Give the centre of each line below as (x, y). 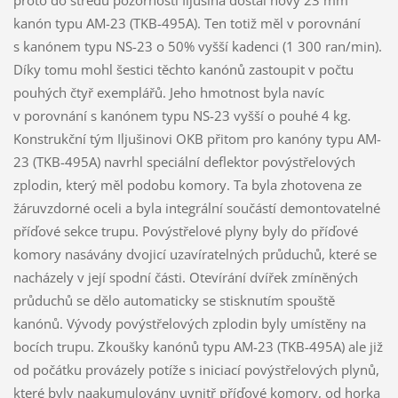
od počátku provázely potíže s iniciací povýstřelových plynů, (196, 369)
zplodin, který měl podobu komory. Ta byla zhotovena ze (187, 184)
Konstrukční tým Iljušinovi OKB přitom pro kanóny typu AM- (197, 138)
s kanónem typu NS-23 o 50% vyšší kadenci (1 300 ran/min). (197, 46)
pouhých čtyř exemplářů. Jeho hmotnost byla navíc (168, 92)
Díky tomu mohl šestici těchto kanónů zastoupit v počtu (183, 69)
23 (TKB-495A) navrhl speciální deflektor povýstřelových (184, 161)
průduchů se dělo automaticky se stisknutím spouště (174, 300)
